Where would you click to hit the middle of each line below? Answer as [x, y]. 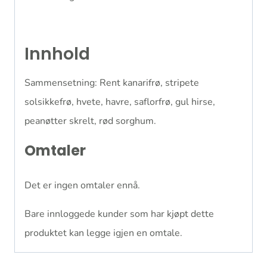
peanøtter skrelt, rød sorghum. [90, 121]
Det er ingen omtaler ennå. [82, 185]
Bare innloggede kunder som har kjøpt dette [119, 214]
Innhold [57, 54]
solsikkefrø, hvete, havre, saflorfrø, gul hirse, [120, 102]
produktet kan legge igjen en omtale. [103, 233]
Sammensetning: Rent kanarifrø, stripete [112, 83]
